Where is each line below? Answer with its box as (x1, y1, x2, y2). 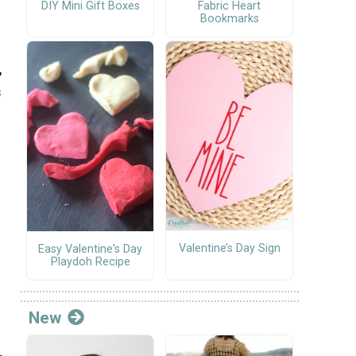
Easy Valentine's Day (38, 242, 142, 256)
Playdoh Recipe (50, 254, 130, 269)
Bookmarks (199, 12, 259, 26)
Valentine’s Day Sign (178, 241, 281, 255)
